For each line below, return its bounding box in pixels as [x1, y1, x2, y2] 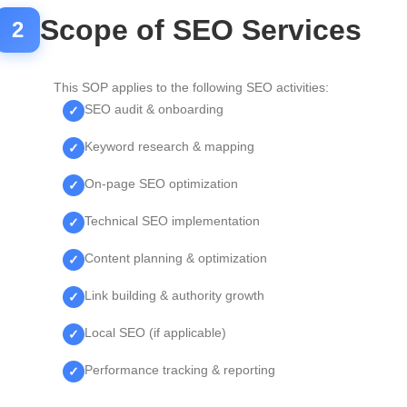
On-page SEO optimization [84, 176, 238, 191]
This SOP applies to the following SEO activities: [54, 80, 329, 94]
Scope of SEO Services [40, 14, 362, 46]
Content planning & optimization [84, 251, 267, 265]
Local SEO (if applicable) [84, 325, 226, 340]
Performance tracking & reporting [84, 362, 275, 377]
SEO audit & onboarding [84, 102, 223, 116]
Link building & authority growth [84, 288, 264, 303]
